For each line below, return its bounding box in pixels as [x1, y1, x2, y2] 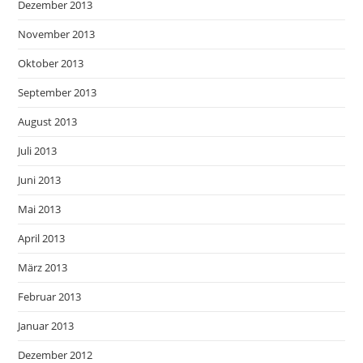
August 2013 [18, 114, 78, 129]
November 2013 [18, 27, 96, 41]
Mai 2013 [18, 202, 62, 216]
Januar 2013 [18, 318, 75, 333]
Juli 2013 [18, 143, 58, 158]
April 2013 [18, 231, 66, 246]
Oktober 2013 [18, 56, 84, 70]
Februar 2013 [18, 289, 82, 304]
